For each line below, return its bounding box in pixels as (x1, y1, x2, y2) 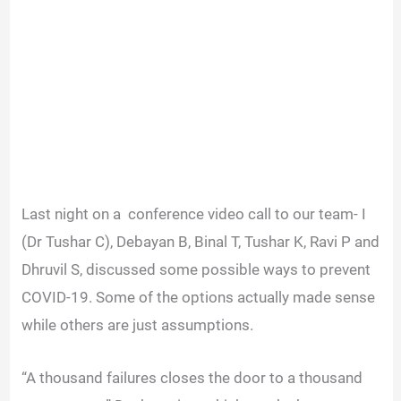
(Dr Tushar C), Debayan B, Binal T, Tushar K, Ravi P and (21, 233, 380, 252)
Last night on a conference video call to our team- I (21, 205, 367, 224)
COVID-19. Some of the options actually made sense (21, 288, 376, 307)
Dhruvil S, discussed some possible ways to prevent (21, 260, 371, 279)
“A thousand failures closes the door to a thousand (21, 368, 363, 387)
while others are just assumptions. (21, 316, 258, 335)
